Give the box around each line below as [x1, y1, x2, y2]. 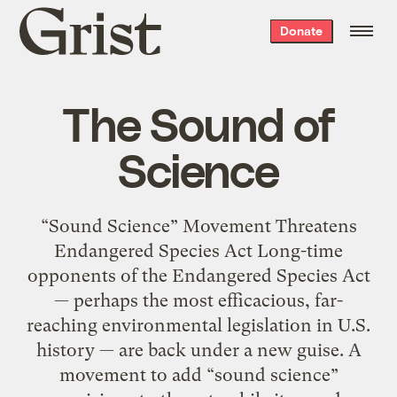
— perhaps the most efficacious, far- [54, 289, 343, 311]
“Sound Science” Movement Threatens [40, 214, 357, 237]
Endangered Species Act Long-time [54, 239, 343, 261]
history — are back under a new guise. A [35, 339, 362, 361]
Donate [279, 23, 323, 38]
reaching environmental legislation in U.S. [27, 314, 370, 336]
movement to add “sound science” [58, 363, 339, 385]
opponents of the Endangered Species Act [27, 264, 370, 286]
